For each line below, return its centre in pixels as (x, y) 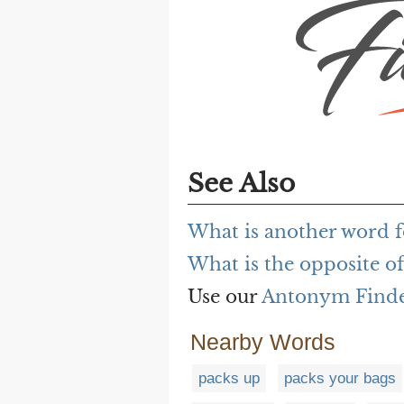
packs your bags (340, 379)
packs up (229, 379)
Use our (225, 297)
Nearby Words (263, 342)
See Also (241, 184)
